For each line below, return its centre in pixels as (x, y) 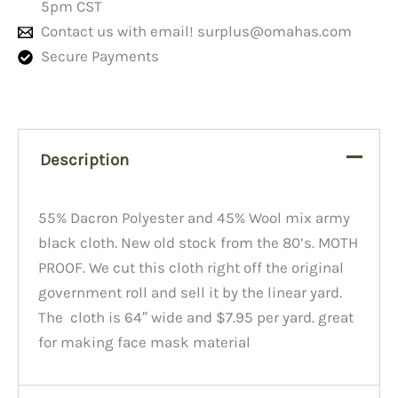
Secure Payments (99, 56)
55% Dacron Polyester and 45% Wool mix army (195, 217)
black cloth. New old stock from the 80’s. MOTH (199, 242)
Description (85, 160)
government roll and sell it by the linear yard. (191, 292)
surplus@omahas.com (274, 32)
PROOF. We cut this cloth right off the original (191, 267)
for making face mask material (145, 342)
